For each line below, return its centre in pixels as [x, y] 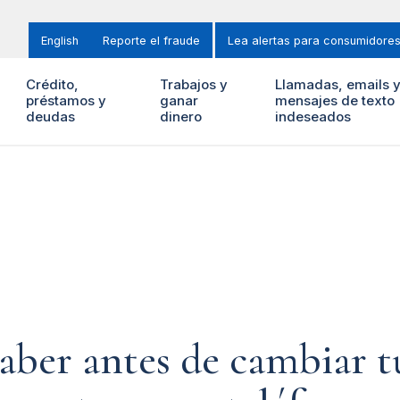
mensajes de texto [334, 101]
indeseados [312, 117]
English [60, 41]
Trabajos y [194, 85]
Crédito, [52, 85]
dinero [181, 117]
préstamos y [66, 101]
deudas [50, 117]
